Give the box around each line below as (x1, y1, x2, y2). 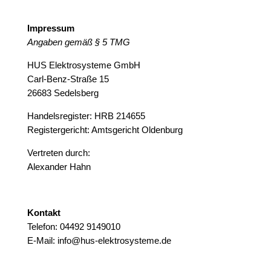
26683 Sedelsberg (27, 88, 99, 99)
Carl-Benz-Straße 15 (27, 74, 109, 85)
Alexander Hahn (27, 162, 91, 172)
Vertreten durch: (27, 148, 90, 158)
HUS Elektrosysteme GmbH (27, 60, 140, 71)
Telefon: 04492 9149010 (27, 221, 120, 232)
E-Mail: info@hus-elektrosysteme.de (27, 235, 171, 246)
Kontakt (27, 207, 60, 218)
